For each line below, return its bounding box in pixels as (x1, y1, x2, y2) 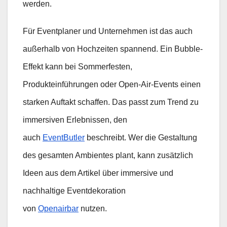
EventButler (43, 133, 85, 142)
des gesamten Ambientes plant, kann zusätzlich (23, 150, 193, 160)
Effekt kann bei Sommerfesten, (23, 62, 132, 71)
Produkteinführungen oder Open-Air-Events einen (23, 80, 201, 89)
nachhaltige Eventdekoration (23, 186, 126, 195)
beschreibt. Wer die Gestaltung (85, 133, 197, 142)
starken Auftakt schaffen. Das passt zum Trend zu (23, 97, 199, 106)
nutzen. (79, 204, 107, 213)
